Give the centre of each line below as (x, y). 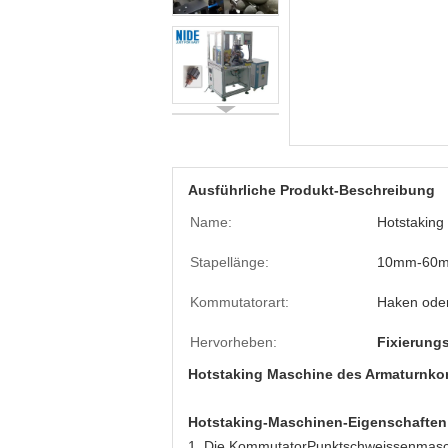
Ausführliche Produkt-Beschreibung (311, 190)
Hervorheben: (233, 342)
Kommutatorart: (239, 302)
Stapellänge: (229, 262)
